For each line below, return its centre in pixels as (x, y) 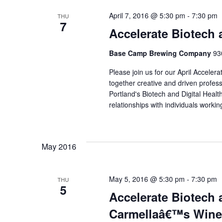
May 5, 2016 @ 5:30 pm (147, 179)
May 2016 (59, 146)
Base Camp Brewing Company (161, 53)
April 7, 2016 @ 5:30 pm (147, 15)
